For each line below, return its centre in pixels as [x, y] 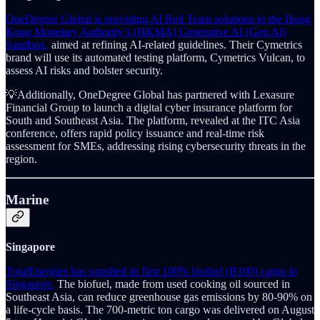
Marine [27, 200]
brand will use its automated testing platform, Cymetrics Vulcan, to [155, 58]
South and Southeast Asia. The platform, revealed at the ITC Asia [153, 121]
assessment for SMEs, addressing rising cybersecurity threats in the [156, 146]
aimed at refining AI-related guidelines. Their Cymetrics [175, 45]
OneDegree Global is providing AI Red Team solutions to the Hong [158, 19]
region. [21, 159]
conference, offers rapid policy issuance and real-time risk [135, 134]
